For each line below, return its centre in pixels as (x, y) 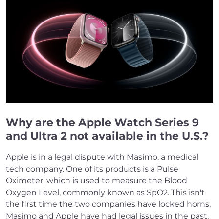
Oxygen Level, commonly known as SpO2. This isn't (105, 193)
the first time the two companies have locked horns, (108, 204)
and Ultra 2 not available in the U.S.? (107, 136)
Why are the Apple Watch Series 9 (102, 123)
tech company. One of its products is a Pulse (92, 169)
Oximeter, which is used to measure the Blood (97, 181)
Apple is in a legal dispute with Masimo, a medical (102, 157)
